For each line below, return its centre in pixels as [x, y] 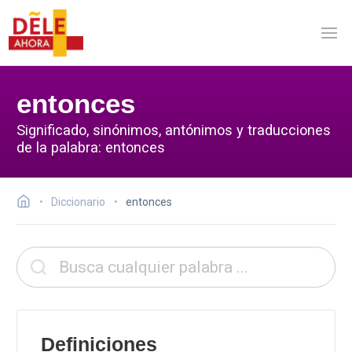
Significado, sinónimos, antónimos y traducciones [174, 130]
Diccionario [78, 202]
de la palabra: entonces [91, 147]
